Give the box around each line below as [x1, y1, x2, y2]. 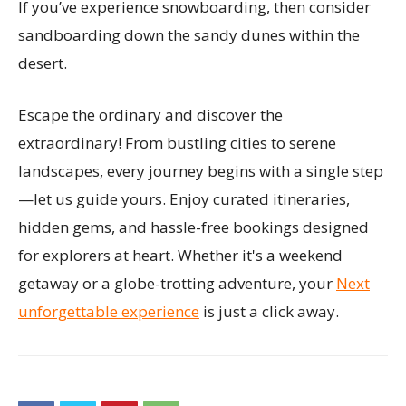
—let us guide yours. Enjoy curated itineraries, [18, 188, 350, 209]
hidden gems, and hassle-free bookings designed [18, 216, 369, 237]
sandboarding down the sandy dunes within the [18, 24, 360, 45]
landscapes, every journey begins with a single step [18, 159, 383, 181]
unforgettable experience [18, 300, 199, 322]
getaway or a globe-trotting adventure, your [18, 272, 336, 294]
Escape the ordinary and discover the [18, 103, 283, 125]
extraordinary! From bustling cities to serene [18, 131, 336, 153]
